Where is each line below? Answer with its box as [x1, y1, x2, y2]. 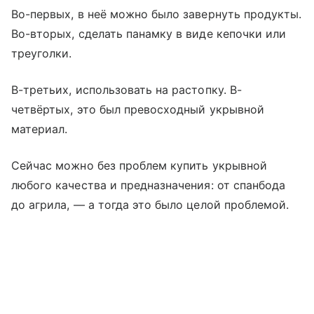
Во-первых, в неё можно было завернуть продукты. [11, 6, 302, 21]
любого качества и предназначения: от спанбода [11, 177, 286, 192]
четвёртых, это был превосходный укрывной [11, 102, 264, 116]
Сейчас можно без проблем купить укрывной [11, 158, 267, 172]
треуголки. [11, 46, 72, 60]
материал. [11, 121, 68, 136]
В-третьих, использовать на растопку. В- [11, 82, 242, 97]
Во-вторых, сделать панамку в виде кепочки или [11, 26, 287, 41]
